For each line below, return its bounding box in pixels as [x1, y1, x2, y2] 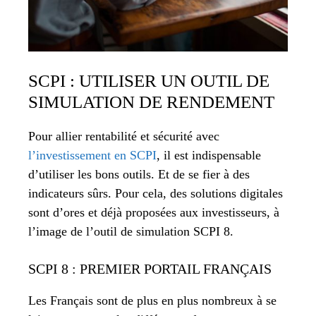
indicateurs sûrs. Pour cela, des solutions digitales [28, 186, 283, 201]
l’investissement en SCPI [28, 148, 157, 163]
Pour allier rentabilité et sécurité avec [28, 129, 219, 144]
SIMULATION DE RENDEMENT [28, 92, 274, 112]
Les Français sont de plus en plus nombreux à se [28, 293, 276, 308]
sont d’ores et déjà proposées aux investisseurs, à [28, 205, 279, 220]
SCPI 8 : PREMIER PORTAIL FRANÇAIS [28, 261, 272, 277]
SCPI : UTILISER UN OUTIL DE [28, 71, 269, 91]
